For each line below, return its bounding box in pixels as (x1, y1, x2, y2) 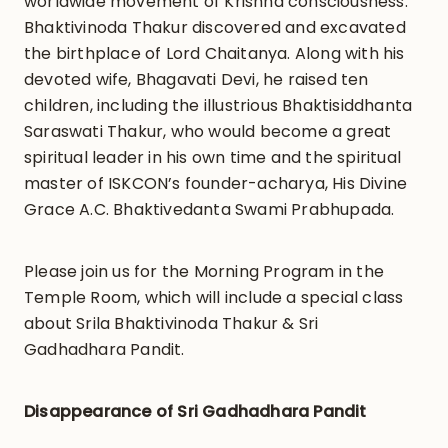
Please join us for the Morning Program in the (23, 260, 384, 284)
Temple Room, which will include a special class (23, 286, 404, 310)
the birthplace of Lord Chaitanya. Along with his (23, 42, 405, 66)
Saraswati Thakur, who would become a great (23, 120, 392, 144)
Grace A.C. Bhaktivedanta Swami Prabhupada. (23, 198, 395, 222)
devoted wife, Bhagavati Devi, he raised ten (23, 68, 369, 92)
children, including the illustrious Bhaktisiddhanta (23, 94, 413, 118)
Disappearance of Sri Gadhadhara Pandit (23, 400, 367, 424)
